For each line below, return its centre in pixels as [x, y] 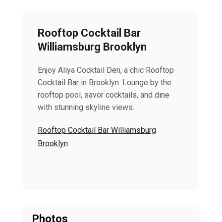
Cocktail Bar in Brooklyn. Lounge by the [104, 83]
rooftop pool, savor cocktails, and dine [103, 95]
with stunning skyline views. [86, 107]
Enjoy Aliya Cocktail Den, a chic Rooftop [106, 70]
